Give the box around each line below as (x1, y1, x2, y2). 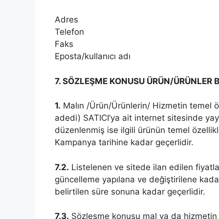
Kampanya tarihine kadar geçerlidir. (55, 137, 194, 148)
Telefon (55, 27, 84, 37)
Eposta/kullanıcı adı (55, 51, 131, 62)
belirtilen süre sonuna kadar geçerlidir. (55, 186, 205, 197)
